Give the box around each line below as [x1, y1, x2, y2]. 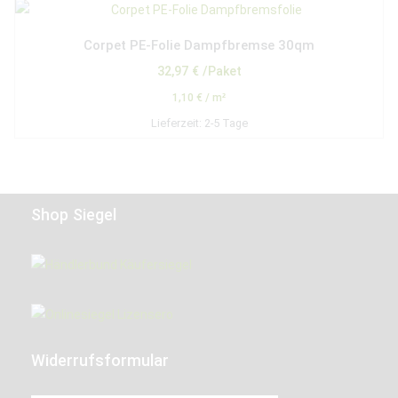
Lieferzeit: [150, 116, 204, 131]
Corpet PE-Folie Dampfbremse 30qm [84, 36, 314, 53]
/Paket [202, 64, 242, 79]
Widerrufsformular [31, 350, 169, 370]
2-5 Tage [203, 116, 248, 131]
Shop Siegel [31, 205, 116, 224]
